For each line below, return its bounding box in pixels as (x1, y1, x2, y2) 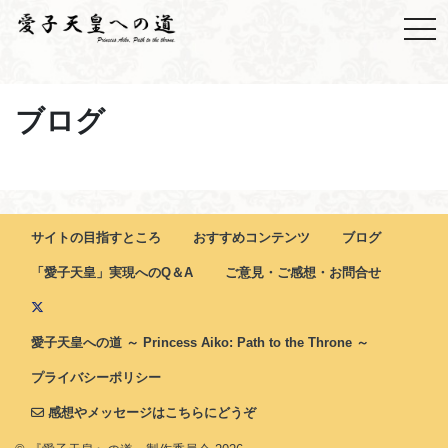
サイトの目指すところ (31, 230, 161, 245)
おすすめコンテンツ (193, 230, 310, 245)
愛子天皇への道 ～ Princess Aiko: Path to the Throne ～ (31, 335, 369, 350)
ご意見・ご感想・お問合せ (225, 265, 381, 280)
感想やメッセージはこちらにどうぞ (44, 405, 256, 420)
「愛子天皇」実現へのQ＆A (31, 265, 193, 280)
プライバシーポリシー (31, 370, 161, 385)
